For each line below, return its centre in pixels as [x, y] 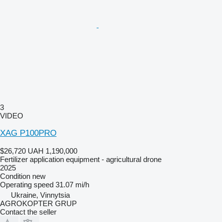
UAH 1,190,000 [53, 151]
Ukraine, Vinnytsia [40, 195]
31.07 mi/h [72, 184]
